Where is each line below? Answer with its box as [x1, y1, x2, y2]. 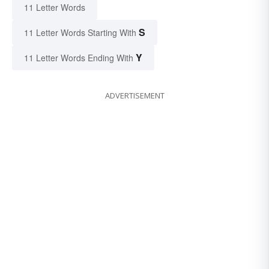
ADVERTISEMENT [104, 90, 165, 101]
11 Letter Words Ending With [24, 52, 133, 64]
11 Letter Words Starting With [24, 26, 136, 39]
